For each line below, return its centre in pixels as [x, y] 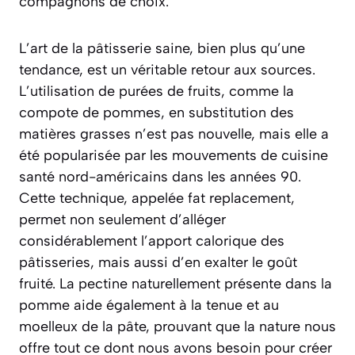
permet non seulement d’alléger [122, 219]
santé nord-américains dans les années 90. [160, 176]
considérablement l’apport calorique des [152, 240]
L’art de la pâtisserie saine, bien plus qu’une [162, 48]
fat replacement [239, 198]
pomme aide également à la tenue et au [149, 305]
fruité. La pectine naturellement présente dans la [176, 283]
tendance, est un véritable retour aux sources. [167, 69]
